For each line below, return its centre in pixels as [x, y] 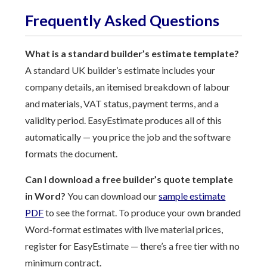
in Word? [46, 196]
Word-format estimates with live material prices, [124, 229]
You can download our [112, 196]
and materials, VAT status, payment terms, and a [122, 103]
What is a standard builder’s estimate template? [132, 53]
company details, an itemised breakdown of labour [128, 87]
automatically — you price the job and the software [128, 137]
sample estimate [192, 196]
